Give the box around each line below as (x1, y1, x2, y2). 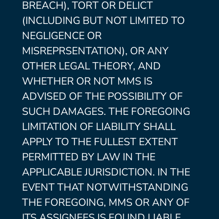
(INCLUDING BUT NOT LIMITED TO (22, 14, 185, 27)
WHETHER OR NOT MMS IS (22, 74, 153, 88)
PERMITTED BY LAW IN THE (22, 150, 155, 164)
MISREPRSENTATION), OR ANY (22, 44, 169, 58)
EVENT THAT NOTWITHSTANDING (22, 180, 188, 194)
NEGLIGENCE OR (22, 29, 102, 43)
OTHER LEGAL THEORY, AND (22, 59, 161, 73)
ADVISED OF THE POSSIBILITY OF (22, 89, 183, 103)
